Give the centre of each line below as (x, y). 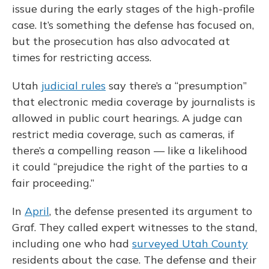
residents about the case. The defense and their (134, 260)
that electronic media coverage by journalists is (134, 102)
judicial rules (74, 86)
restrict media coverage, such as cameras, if (123, 134)
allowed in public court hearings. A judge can (127, 118)
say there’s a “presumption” (176, 86)
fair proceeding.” (53, 183)
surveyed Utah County (190, 243)
